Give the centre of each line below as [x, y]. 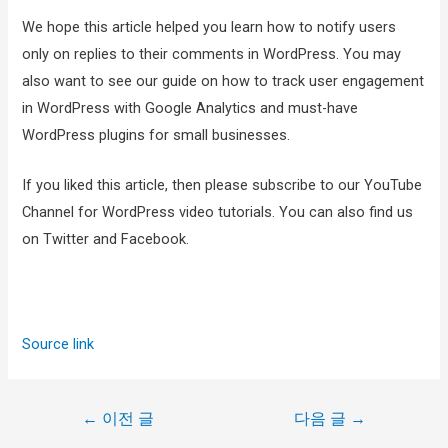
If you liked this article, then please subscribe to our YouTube [222, 185]
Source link [58, 343]
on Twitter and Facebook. [106, 239]
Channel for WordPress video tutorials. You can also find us [218, 212]
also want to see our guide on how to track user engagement [223, 80]
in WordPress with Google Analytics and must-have [190, 107]
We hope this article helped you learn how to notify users [209, 26]
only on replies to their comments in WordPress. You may [212, 53]
